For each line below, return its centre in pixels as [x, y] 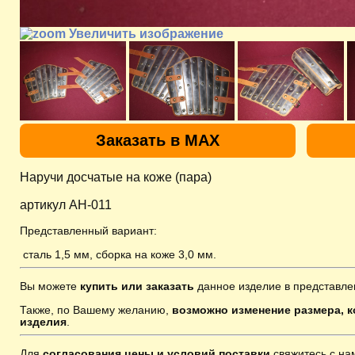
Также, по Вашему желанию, [96, 309]
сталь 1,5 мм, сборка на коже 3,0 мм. [120, 254]
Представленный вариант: [88, 230]
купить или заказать [136, 286]
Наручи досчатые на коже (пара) [116, 177]
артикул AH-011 [66, 204]
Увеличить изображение [145, 33]
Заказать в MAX [158, 140]
